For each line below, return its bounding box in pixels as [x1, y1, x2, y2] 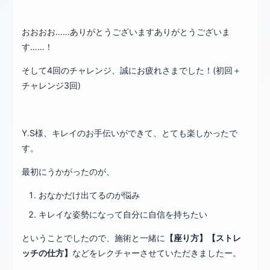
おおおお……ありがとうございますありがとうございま [22, 27, 231, 37]
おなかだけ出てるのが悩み [39, 189, 140, 200]
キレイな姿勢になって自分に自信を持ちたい [39, 209, 208, 219]
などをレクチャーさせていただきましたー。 [72, 247, 242, 258]
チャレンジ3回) [22, 80, 81, 91]
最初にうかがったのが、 [22, 166, 115, 177]
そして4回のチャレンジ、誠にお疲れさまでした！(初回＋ [22, 65, 242, 76]
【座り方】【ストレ [165, 232, 242, 243]
